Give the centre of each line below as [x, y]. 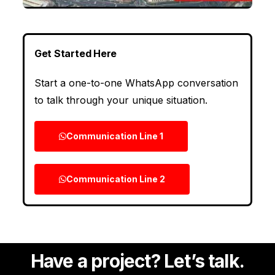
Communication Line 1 [114, 136]
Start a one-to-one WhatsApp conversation [136, 83]
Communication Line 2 [115, 179]
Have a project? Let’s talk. [137, 261]
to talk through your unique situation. [121, 100]
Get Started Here [76, 53]
